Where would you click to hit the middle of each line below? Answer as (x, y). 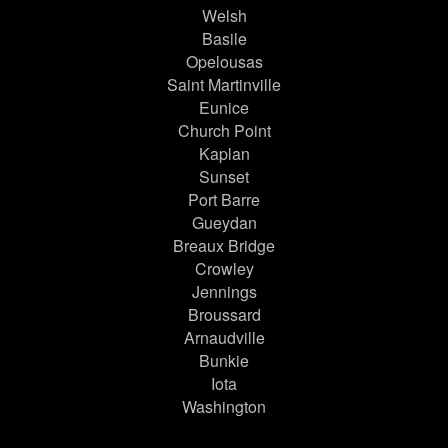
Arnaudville (224, 338)
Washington (224, 407)
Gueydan (224, 223)
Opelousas (224, 62)
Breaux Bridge (224, 246)
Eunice (224, 108)
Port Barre (224, 200)
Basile (224, 39)
